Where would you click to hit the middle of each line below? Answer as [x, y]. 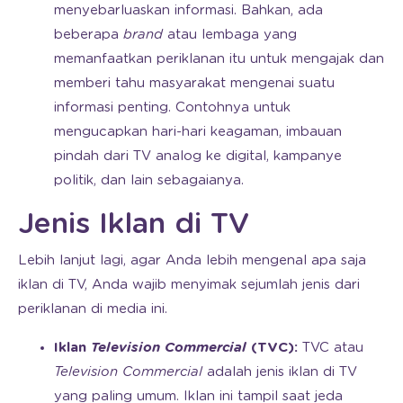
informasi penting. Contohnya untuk [172, 108]
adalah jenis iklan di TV [280, 372]
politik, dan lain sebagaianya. [149, 181]
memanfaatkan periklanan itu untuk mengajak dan [219, 59]
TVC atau [331, 348]
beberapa [89, 35]
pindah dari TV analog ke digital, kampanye [198, 157]
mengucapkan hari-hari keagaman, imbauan [198, 132]
